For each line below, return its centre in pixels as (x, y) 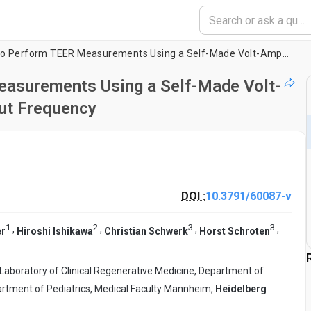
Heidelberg (241, 288)
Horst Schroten (235, 231)
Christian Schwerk (146, 231)
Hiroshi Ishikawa (55, 231)
